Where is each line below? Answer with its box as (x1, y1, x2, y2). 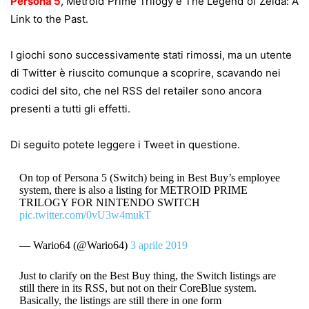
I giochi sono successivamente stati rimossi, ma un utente (10, 48, 292, 62)
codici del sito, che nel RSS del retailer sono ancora (10, 84, 261, 98)
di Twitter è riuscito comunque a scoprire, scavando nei (10, 66, 281, 80)
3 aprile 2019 (130, 239, 188, 252)
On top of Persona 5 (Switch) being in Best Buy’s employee (19, 172, 280, 184)
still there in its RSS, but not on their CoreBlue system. (19, 282, 257, 295)
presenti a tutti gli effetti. (10, 102, 130, 116)
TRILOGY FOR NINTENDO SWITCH (19, 197, 200, 209)
